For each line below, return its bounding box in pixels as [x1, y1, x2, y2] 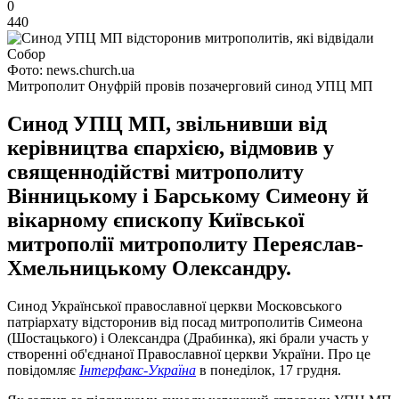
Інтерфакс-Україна [79, 362, 196, 378]
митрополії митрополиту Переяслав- [7, 232, 363, 256]
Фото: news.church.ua [7, 61, 134, 77]
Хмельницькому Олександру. [7, 256, 291, 280]
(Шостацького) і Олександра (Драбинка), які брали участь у [7, 330, 369, 346]
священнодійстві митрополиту [7, 159, 304, 183]
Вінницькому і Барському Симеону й [7, 183, 369, 208]
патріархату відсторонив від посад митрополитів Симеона [7, 313, 362, 330]
